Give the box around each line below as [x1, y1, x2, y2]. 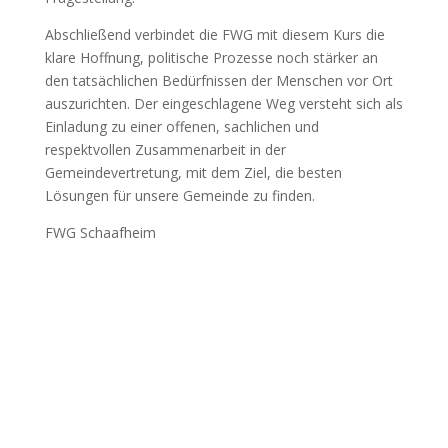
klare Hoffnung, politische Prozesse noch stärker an [44, 48, 378, 67]
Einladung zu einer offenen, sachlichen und [44, 117, 319, 136]
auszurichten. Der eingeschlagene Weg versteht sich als [44, 94, 403, 113]
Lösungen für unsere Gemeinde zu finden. [44, 186, 315, 205]
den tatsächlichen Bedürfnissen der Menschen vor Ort [44, 71, 393, 90]
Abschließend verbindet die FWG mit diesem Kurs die [44, 25, 385, 44]
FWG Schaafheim [44, 223, 156, 242]
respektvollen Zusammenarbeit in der [44, 140, 286, 159]
